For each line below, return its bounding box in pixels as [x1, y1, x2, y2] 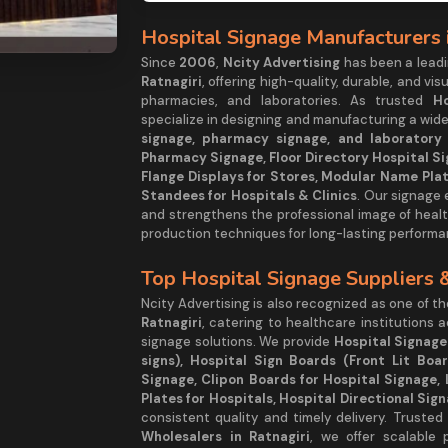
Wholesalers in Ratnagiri [141, 427, 310, 445]
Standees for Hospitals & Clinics [141, 186, 358, 204]
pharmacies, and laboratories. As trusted [141, 91, 433, 109]
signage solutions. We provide [141, 332, 334, 350]
